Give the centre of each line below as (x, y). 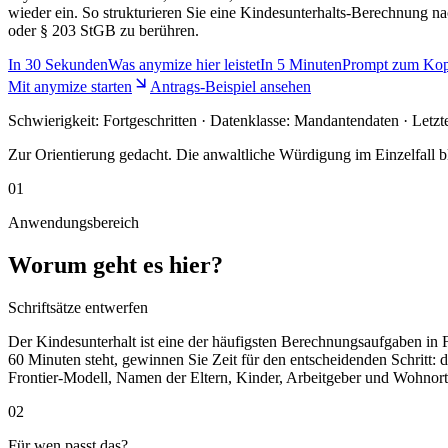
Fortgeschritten (150, 120)
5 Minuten (309, 64)
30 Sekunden (66, 64)
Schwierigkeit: (55, 120)
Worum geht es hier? (115, 264)
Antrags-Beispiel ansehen (230, 86)
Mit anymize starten (70, 86)
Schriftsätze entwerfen (78, 307)
